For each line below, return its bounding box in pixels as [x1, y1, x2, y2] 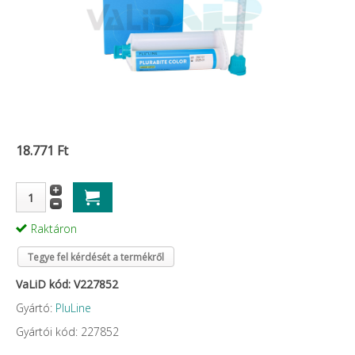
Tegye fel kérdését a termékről [28, 250, 164, 264]
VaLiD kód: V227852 [16, 277, 118, 292]
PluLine [55, 300, 91, 315]
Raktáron [31, 221, 77, 236]
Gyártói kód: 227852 [16, 324, 119, 339]
